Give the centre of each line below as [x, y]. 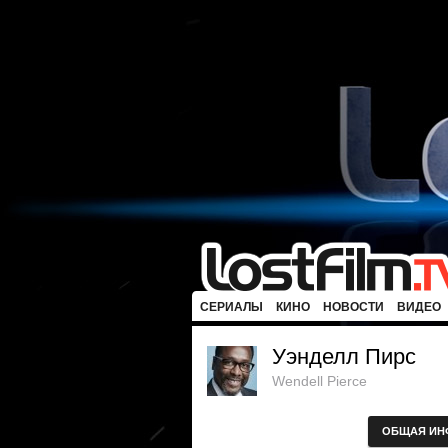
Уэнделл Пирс [344, 356]
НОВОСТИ [353, 307]
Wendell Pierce [319, 381]
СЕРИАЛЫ [231, 307]
